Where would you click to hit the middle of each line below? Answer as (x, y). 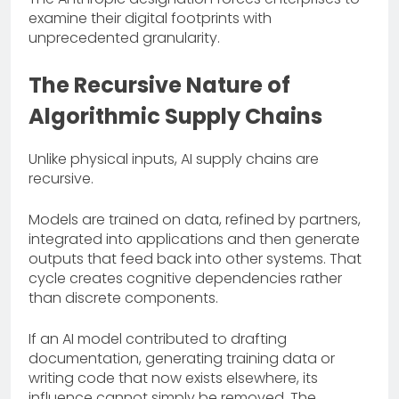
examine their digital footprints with (150, 18)
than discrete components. (123, 297)
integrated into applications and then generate (194, 239)
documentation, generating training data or (182, 358)
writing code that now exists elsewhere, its (173, 378)
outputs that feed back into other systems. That (195, 258)
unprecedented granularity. (124, 37)
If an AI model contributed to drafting (158, 338)
